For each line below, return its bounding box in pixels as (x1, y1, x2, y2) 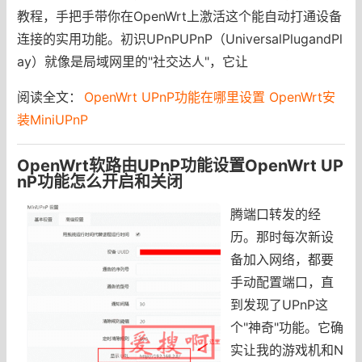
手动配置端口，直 (229, 273, 334, 290)
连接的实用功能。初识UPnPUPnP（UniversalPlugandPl (16, 30, 343, 47)
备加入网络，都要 (229, 250, 334, 267)
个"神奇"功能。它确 (229, 318, 343, 335)
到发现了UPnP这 (229, 296, 328, 313)
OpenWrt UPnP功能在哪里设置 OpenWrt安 (83, 88, 335, 105)
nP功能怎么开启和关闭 (16, 171, 183, 192)
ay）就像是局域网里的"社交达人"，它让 (16, 53, 248, 69)
